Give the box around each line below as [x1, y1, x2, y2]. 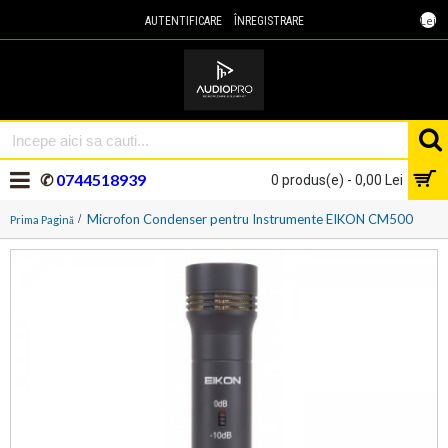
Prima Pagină [10, 212, 74, 226]
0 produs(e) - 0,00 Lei [271, 172, 403, 188]
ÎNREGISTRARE [233, 14, 304, 28]
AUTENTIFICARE [144, 14, 222, 28]
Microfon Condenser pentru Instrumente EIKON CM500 [87, 211, 413, 227]
